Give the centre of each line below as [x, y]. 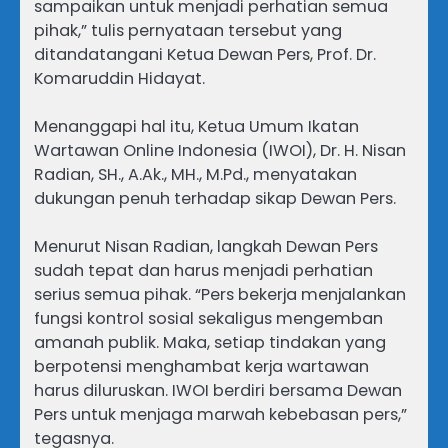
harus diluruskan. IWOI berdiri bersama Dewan [218, 390]
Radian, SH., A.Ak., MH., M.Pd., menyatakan [195, 174]
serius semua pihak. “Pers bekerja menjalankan [220, 294]
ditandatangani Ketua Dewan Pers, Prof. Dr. [205, 54]
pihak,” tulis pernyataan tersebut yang [188, 30]
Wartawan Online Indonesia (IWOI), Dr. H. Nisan [220, 150]
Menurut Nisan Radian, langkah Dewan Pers [206, 246]
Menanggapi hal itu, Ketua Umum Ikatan [196, 126]
